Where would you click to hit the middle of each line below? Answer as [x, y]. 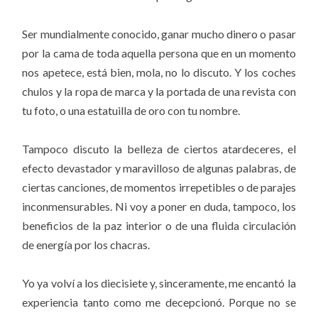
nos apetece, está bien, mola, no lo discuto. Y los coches [159, 72]
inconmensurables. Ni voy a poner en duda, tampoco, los [159, 206]
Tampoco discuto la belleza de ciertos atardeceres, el [159, 148]
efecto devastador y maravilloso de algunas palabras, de [159, 168]
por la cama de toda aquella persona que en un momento [159, 53]
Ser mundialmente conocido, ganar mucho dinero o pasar [159, 33]
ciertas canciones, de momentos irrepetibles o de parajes [159, 187]
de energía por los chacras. [86, 244]
